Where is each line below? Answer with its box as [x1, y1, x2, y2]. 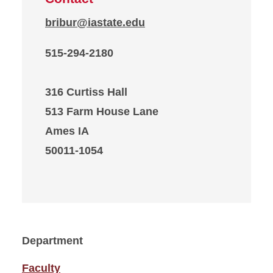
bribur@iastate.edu [45, 16, 145, 29]
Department [22, 235, 83, 247]
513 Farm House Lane [45, 105, 158, 118]
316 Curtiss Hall [45, 86, 127, 98]
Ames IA [45, 125, 89, 137]
